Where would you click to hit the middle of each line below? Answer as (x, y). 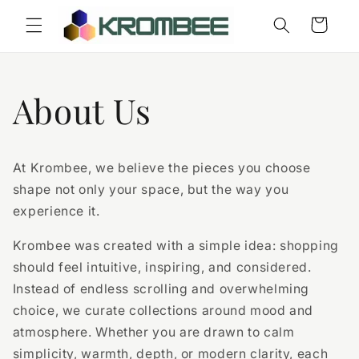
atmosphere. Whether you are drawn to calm (153, 332)
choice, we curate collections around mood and (163, 310)
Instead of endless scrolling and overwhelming (161, 288)
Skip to (48, 11)
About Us (82, 110)
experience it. (56, 212)
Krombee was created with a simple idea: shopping (175, 245)
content (50, 26)
